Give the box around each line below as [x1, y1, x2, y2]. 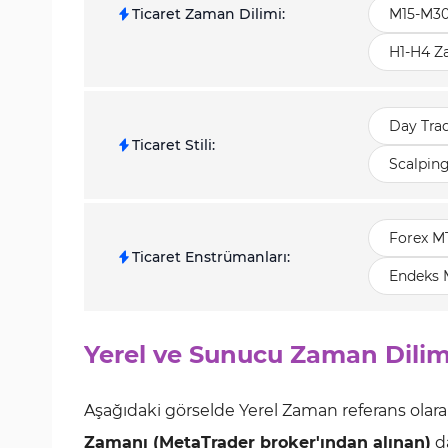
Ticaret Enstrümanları [132, 248, 287, 266]
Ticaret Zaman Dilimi [132, 5, 282, 23]
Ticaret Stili [132, 136, 212, 154]
